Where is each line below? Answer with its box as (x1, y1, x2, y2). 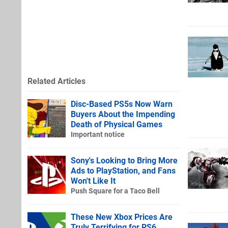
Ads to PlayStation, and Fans (71, 165, 176, 176)
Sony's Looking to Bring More (71, 155, 178, 165)
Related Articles (27, 76, 85, 86)
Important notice (71, 130, 125, 139)
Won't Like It (71, 176, 116, 186)
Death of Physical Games (71, 119, 162, 129)
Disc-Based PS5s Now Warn (71, 99, 173, 109)
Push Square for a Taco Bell (71, 186, 160, 195)
